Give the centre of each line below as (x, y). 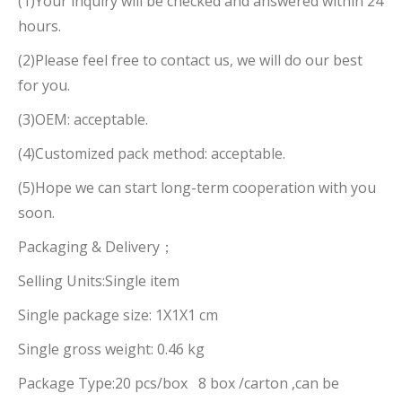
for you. (44, 85)
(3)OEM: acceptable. (83, 119)
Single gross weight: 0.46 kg (111, 349)
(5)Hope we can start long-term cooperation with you (197, 188)
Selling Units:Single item (99, 281)
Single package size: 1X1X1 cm (118, 315)
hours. (39, 26)
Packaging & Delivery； (96, 247)
